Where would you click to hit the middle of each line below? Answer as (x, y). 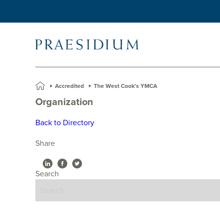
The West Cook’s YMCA (125, 86)
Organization (64, 102)
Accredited (69, 86)
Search (47, 174)
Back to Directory (65, 123)
